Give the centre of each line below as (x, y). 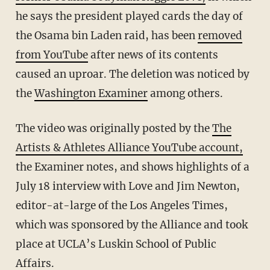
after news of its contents (153, 55)
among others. (185, 94)
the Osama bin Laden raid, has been (106, 36)
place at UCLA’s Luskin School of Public (116, 244)
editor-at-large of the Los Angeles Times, (121, 206)
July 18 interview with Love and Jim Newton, (127, 187)
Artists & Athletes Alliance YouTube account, (129, 148)
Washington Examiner (91, 94)
